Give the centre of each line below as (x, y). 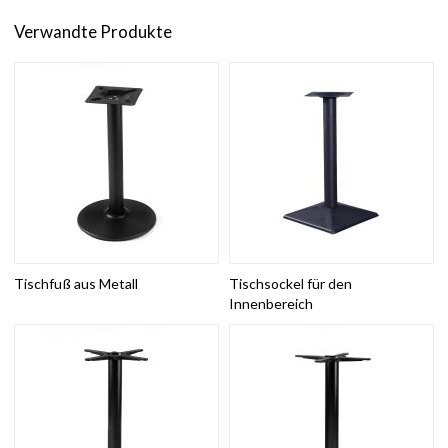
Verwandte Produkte (93, 31)
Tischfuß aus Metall (76, 283)
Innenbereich (271, 303)
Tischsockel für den (290, 283)
